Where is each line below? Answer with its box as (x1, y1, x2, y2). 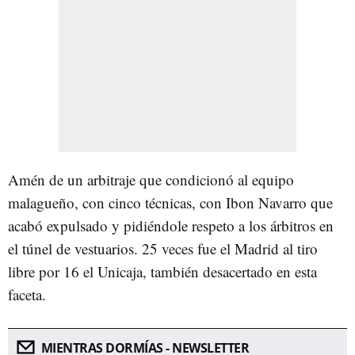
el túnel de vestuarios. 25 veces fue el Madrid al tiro (8, 238, 318, 258)
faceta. (8, 284, 51, 304)
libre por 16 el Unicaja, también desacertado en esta (8, 261, 317, 281)
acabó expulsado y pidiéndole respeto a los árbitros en (8, 215, 334, 235)
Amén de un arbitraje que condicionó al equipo (8, 169, 294, 189)
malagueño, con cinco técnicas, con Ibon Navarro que (8, 192, 333, 212)
